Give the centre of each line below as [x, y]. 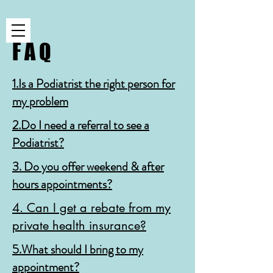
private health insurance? [79, 225]
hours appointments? [62, 184]
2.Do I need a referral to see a [81, 125]
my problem [40, 101]
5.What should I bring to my [78, 250]
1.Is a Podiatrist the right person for [94, 84]
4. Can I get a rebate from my [91, 208]
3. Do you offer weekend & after [88, 167]
